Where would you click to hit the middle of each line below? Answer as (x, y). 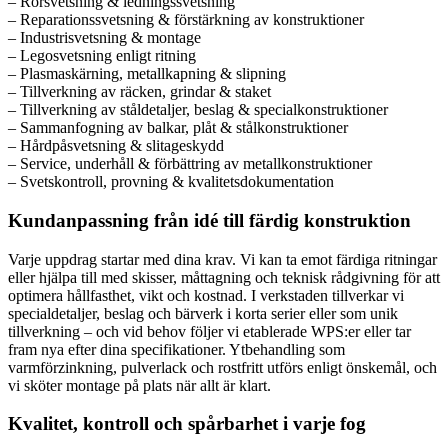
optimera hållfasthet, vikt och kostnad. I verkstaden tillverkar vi (206, 295)
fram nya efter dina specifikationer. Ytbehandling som (176, 349)
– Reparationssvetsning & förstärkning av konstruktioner (186, 20)
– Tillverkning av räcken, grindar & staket (139, 92)
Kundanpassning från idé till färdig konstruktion (209, 220)
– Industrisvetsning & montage (104, 38)
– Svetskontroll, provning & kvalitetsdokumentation (171, 182)
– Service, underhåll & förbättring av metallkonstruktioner (190, 164)
